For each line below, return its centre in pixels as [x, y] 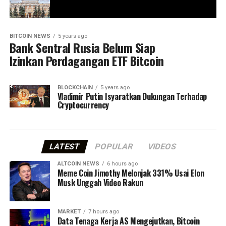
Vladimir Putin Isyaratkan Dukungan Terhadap [132, 97]
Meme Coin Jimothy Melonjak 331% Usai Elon [131, 173]
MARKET [69, 212]
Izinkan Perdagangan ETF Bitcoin [87, 61]
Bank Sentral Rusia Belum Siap [82, 48]
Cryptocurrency [83, 105]
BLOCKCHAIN [75, 88]
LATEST [65, 147]
